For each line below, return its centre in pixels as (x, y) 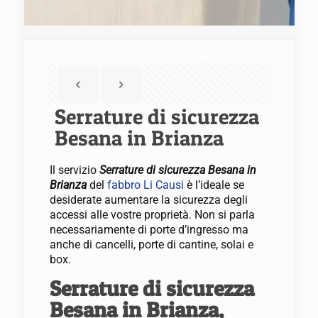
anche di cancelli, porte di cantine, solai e (151, 245)
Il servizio (74, 170)
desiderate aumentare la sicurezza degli (148, 200)
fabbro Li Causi (145, 185)
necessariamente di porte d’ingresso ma (149, 230)
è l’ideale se (214, 185)
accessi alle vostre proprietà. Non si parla (152, 215)
